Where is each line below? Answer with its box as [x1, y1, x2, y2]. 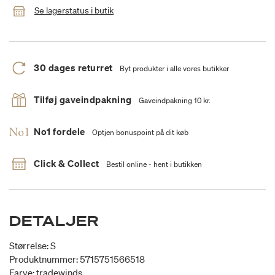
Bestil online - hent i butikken [106, 159, 202, 170]
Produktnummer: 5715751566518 [9, 253, 145, 266]
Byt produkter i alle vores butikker [119, 63, 229, 74]
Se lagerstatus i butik [34, 5, 114, 17]
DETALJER [9, 212, 99, 230]
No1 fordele [34, 125, 85, 138]
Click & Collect [34, 157, 99, 170]
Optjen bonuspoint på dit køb [91, 127, 188, 138]
